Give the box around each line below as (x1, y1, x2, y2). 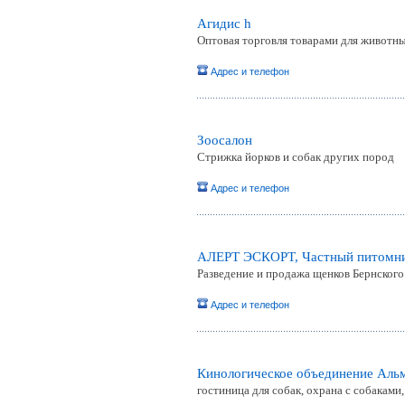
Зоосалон (197, 133, 252, 147)
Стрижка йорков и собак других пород (197, 150, 394, 164)
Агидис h (197, 16, 251, 31)
